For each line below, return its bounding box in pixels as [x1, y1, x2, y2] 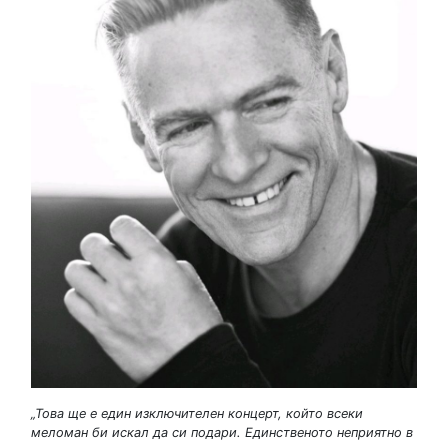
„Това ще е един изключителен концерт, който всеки [31, 405, 363, 421]
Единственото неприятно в [245, 424, 413, 440]
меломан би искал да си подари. [31, 424, 241, 440]
